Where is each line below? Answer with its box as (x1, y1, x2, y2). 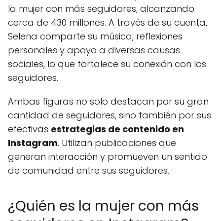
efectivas (8, 123, 51, 135)
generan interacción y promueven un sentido (8, 150, 207, 163)
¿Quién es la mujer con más (8, 196, 199, 216)
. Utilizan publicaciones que (58, 137, 176, 149)
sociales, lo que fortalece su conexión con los (8, 58, 206, 70)
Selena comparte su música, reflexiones (8, 30, 183, 42)
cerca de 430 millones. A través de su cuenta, (8, 16, 207, 29)
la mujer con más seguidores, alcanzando (8, 2, 194, 15)
